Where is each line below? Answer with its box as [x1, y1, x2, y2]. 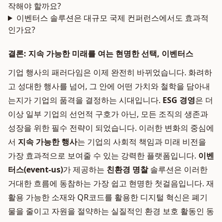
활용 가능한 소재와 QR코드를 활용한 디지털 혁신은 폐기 [8, 192, 208, 203]
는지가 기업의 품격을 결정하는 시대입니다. [8, 95, 163, 106]
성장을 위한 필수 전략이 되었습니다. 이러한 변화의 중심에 [8, 122, 214, 133]
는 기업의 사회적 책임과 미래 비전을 [77, 136, 206, 147]
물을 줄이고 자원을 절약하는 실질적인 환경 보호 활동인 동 [8, 206, 214, 217]
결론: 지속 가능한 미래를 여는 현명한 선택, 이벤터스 [8, 48, 193, 59]
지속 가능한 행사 [18, 136, 77, 147]
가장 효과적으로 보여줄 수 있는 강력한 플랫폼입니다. [8, 150, 198, 161]
